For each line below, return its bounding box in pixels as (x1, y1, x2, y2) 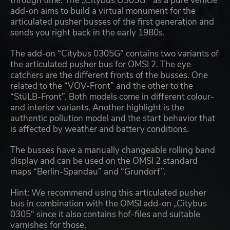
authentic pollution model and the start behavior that (10, 112, 215, 125)
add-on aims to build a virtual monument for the (10, 5, 196, 17)
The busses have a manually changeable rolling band (10, 144, 215, 157)
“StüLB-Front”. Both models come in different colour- (10, 91, 214, 103)
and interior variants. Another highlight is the (10, 102, 184, 114)
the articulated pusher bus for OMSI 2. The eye (10, 59, 191, 71)
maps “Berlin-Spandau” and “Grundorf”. (10, 166, 166, 178)
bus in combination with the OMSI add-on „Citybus (10, 198, 207, 210)
